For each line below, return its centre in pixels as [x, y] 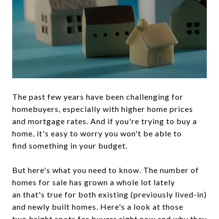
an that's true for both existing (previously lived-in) [109, 195]
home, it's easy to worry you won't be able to [97, 133]
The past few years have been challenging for [98, 97]
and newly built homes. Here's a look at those [98, 207]
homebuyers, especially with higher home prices [103, 109]
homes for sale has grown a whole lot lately [94, 182]
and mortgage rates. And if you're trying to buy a [105, 121]
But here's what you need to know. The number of [106, 170]
